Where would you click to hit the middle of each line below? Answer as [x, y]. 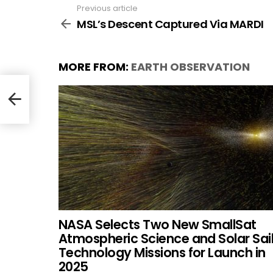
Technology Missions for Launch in [162, 252]
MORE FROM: [95, 66]
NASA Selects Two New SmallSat [158, 224]
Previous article [107, 8]
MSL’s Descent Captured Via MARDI [170, 24]
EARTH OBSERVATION [190, 66]
